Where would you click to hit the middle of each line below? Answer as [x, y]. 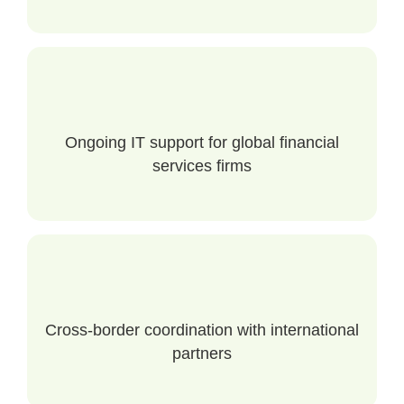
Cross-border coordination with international [202, 330]
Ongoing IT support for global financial [202, 142]
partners [202, 353]
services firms [202, 166]
